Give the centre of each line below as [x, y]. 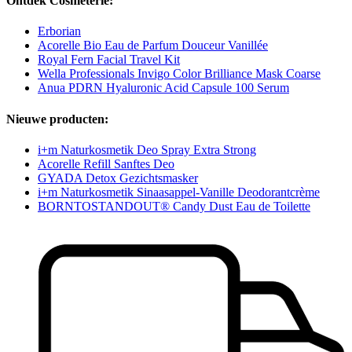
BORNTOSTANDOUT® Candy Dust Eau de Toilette [174, 206]
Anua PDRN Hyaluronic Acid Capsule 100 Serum [163, 88]
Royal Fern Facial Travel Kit [109, 60]
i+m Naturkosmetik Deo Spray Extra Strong [147, 149]
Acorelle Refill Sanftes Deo [106, 163]
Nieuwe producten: [57, 119]
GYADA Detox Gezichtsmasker [118, 178]
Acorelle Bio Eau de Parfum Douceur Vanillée [153, 46]
